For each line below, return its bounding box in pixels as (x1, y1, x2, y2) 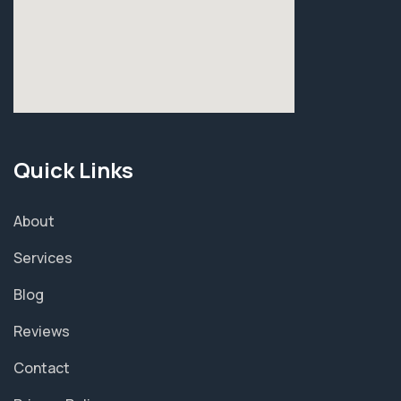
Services (13, 247, 73, 268)
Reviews (13, 320, 70, 341)
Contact (13, 357, 70, 378)
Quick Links (13, 154, 133, 184)
